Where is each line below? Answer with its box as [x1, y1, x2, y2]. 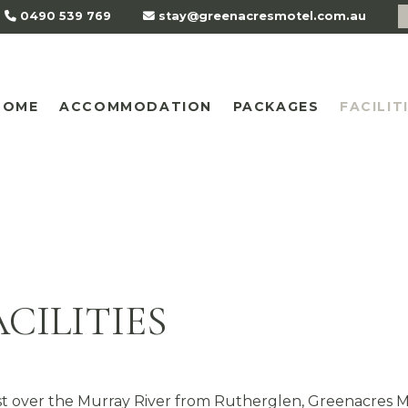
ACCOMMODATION [59, 98, 212, 116]
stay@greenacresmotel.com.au [155, 9, 367, 24]
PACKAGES [232, 98, 320, 116]
